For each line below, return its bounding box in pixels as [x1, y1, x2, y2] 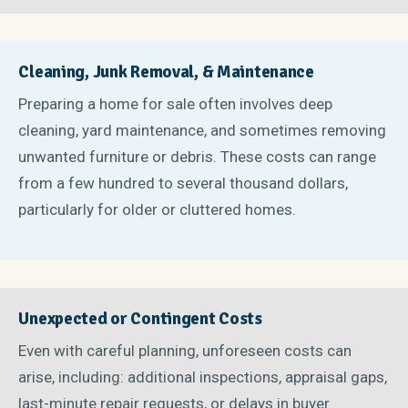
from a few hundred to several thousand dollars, [18, 174, 349, 193]
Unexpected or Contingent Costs [18, 307, 262, 330]
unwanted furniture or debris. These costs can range [18, 148, 377, 167]
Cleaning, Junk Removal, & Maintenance [18, 60, 314, 83]
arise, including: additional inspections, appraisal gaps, [18, 368, 388, 387]
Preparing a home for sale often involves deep [18, 95, 333, 114]
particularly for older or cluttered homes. [18, 200, 297, 219]
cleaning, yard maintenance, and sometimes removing [18, 121, 387, 140]
